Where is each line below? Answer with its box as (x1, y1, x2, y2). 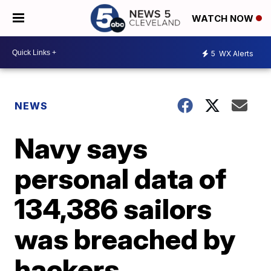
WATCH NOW (192, 13, 256, 25)
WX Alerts (217, 48, 253, 58)
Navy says (15, 131, 148, 165)
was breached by (15, 222, 236, 256)
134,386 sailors (15, 192, 212, 226)
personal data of (15, 162, 227, 195)
